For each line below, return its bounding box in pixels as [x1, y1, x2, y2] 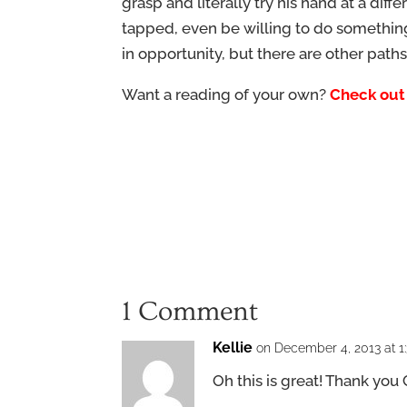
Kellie [213, 339, 253, 356]
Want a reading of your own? [122, 85, 331, 104]
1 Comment [122, 296, 259, 327]
